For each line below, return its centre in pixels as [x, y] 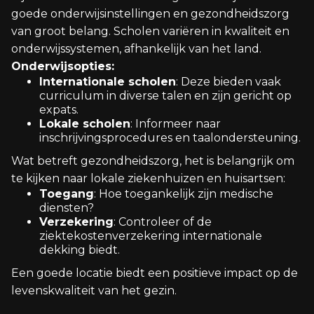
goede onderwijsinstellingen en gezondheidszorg [150, 14]
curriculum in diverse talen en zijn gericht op [165, 96]
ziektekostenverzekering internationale [151, 236]
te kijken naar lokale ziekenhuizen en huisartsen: [148, 178]
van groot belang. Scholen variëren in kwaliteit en [150, 31]
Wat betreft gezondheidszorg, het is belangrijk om [153, 161]
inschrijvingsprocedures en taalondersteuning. [170, 138]
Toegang [67, 194]
